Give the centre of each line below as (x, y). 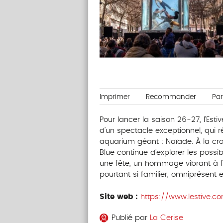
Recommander (171, 97)
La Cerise (166, 218)
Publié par (130, 218)
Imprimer (114, 97)
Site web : (120, 197)
